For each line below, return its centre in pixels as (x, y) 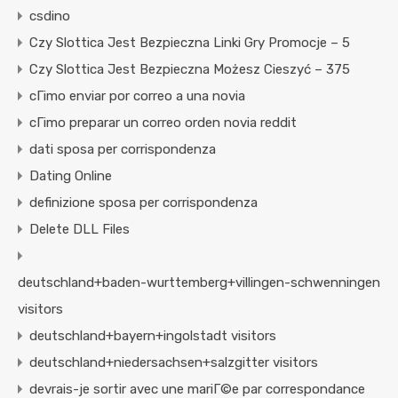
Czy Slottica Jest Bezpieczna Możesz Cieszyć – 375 (190, 70)
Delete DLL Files (80, 230)
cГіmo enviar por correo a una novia (137, 96)
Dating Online (71, 176)
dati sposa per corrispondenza (123, 150)
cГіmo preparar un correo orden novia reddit (163, 123)
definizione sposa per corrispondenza (143, 203)
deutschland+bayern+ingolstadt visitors (153, 336)
